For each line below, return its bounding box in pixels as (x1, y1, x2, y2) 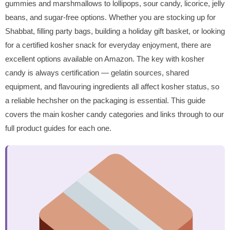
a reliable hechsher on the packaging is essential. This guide (5, 95, 205, 105)
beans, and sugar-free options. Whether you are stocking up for (5, 12, 216, 22)
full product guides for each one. (5, 123, 111, 132)
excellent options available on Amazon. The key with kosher (5, 54, 204, 63)
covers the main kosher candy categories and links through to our (5, 109, 224, 119)
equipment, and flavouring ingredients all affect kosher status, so (5, 82, 219, 91)
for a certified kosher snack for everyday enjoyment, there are (5, 40, 211, 49)
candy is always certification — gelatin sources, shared (5, 68, 189, 77)
